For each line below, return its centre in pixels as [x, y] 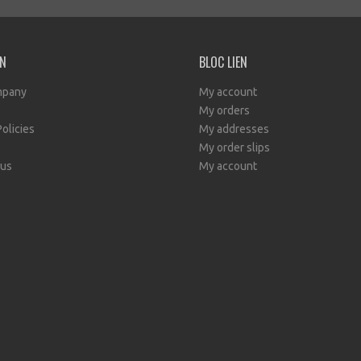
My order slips [234, 147]
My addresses [234, 129]
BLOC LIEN [223, 62]
